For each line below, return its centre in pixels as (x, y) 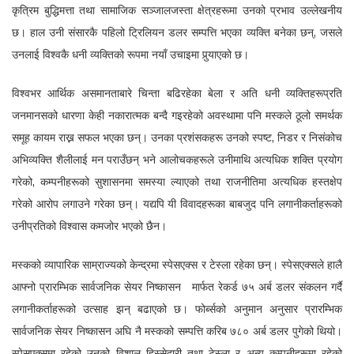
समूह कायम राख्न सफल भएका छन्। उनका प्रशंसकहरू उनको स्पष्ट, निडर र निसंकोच (177, 137)
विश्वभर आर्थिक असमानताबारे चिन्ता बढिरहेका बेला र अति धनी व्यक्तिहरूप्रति (177, 93)
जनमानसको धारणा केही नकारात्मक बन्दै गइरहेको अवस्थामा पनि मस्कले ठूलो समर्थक (177, 115)
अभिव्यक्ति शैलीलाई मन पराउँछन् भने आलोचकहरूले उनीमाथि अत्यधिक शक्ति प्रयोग (177, 159)
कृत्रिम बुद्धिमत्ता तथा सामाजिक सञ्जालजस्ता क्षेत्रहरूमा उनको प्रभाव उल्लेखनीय (177, 10)
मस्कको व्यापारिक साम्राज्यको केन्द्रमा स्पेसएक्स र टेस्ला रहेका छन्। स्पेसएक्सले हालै (177, 264)
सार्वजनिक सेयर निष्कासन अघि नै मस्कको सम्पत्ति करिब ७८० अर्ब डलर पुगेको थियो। (177, 331)
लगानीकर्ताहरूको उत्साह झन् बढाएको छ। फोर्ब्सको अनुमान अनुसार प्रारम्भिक (177, 309)
